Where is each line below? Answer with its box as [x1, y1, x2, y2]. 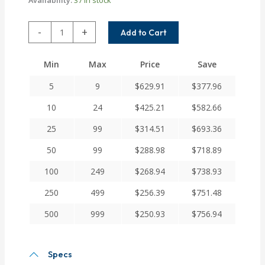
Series [27, 86, 51, 98]
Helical [27, 60, 53, 72]
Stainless [27, 112, 62, 124]
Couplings [27, 164, 66, 176]
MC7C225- [27, 21, 69, 33]
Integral [27, 138, 59, 150]
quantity [27, 177, 60, 189]
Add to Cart [120, 27, 166, 38]
